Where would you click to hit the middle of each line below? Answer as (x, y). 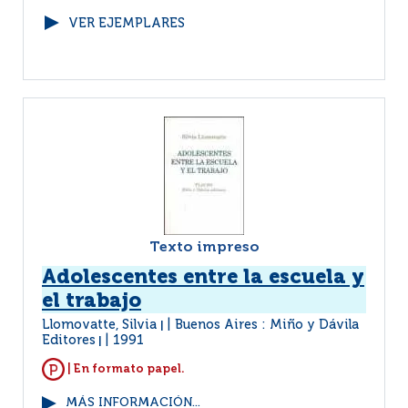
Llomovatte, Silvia (101, 325)
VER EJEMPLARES (127, 24)
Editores (69, 341)
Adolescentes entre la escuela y (203, 278)
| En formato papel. (125, 369)
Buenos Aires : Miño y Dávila (267, 325)
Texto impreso (204, 248)
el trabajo (92, 301)
